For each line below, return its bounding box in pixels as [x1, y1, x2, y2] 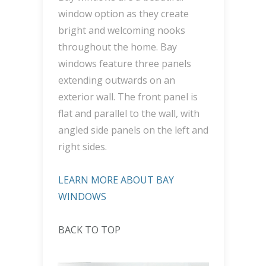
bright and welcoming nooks [58, 24, 185, 37]
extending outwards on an [58, 74, 175, 87]
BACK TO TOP [58, 223, 121, 237]
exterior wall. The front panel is [58, 90, 198, 104]
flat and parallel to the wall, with [58, 107, 199, 121]
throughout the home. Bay [58, 40, 177, 54]
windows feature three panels [58, 57, 191, 71]
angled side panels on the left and [58, 123, 208, 137]
